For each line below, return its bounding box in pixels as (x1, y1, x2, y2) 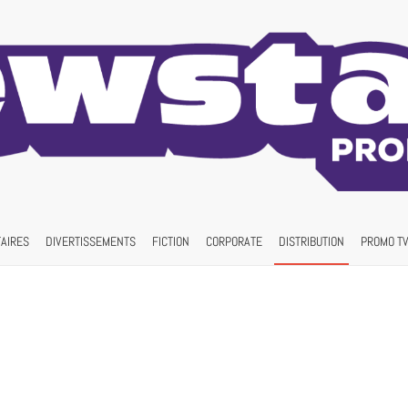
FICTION (152, 233, 189, 250)
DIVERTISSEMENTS (46, 233, 136, 250)
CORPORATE (206, 233, 262, 250)
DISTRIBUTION (279, 233, 344, 250)
